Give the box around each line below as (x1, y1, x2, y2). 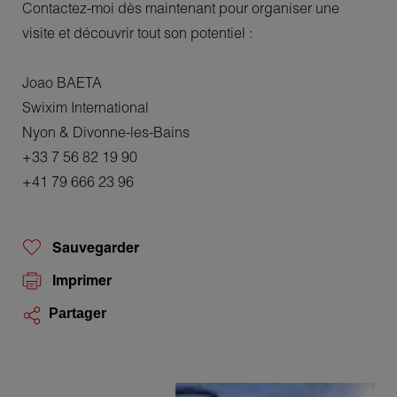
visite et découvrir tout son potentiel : (22, 23, 253, 42)
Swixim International (22, 97, 149, 116)
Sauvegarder (52, 237, 139, 256)
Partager (49, 305, 106, 321)
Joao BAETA (22, 73, 102, 91)
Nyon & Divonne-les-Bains (22, 122, 190, 141)
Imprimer (52, 270, 112, 289)
